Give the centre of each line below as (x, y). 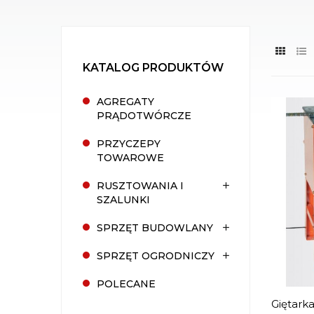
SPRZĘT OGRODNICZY (156, 256)
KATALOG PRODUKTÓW (153, 68)
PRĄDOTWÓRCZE (144, 116)
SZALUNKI (123, 200)
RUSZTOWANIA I (140, 186)
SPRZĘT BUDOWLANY (155, 228)
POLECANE (126, 284)
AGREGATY (125, 102)
